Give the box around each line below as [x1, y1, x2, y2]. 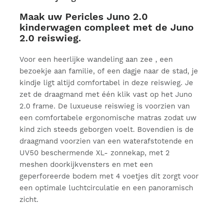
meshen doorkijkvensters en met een [19, 160, 153, 169]
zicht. [19, 195, 38, 204]
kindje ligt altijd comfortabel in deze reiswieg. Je [19, 78, 193, 88]
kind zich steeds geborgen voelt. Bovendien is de [19, 125, 194, 134]
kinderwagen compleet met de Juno [19, 21, 194, 34]
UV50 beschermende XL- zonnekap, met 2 [19, 148, 170, 158]
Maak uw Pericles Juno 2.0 [19, 11, 148, 23]
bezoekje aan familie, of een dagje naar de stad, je [19, 66, 198, 76]
